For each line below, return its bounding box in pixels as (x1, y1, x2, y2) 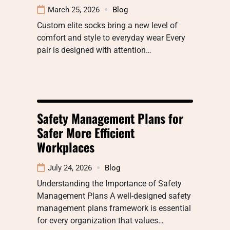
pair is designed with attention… (37, 45, 151, 55)
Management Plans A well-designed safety (37, 190, 191, 201)
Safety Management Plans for (37, 108, 183, 127)
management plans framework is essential (37, 203, 191, 213)
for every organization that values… (37, 215, 164, 225)
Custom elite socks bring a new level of (37, 20, 178, 30)
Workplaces (37, 137, 94, 156)
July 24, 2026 (48, 163, 92, 172)
